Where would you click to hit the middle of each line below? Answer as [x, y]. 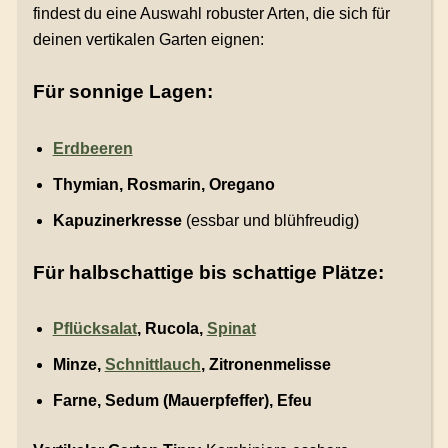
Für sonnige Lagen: [122, 92]
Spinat [231, 328]
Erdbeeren [92, 148]
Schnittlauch [152, 364]
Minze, [78, 364]
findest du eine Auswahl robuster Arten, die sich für [211, 14]
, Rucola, [171, 328]
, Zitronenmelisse [265, 364]
